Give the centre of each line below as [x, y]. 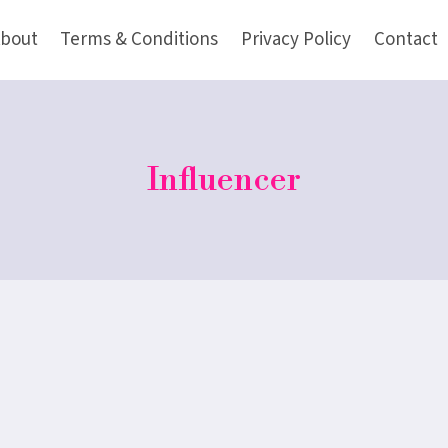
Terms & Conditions [139, 39]
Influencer [224, 180]
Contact [406, 39]
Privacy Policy [296, 39]
